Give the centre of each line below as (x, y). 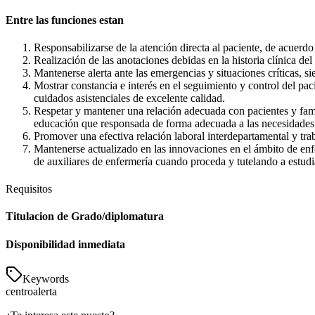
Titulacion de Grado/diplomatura (85, 217)
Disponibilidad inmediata (65, 244)
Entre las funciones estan (65, 20)
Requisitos (29, 189)
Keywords (46, 278)
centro (19, 291)
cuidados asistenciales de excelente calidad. (129, 98)
